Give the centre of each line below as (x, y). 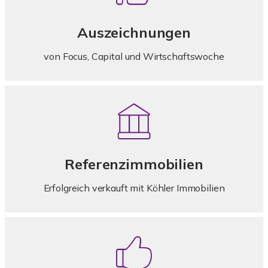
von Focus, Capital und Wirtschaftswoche (134, 56)
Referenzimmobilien (134, 164)
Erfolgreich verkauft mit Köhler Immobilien (134, 188)
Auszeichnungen (134, 32)
